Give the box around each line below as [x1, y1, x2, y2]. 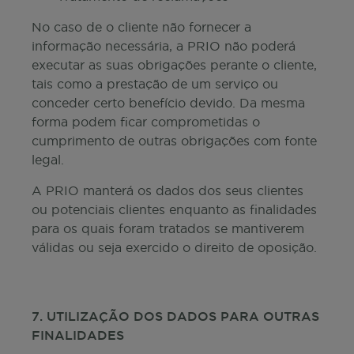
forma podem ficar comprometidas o [32, 115, 260, 129]
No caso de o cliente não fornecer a [32, 20, 251, 34]
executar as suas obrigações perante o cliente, [32, 58, 317, 72]
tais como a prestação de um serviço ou [32, 77, 278, 91]
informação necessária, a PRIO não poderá [32, 39, 296, 53]
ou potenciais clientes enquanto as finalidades [32, 202, 317, 217]
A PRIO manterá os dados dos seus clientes [32, 183, 303, 198]
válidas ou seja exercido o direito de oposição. [32, 240, 317, 254]
